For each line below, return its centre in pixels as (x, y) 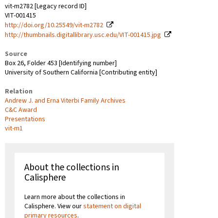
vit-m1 (14, 128)
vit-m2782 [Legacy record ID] (46, 6)
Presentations (25, 119)
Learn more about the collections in (75, 197)
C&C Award (21, 110)
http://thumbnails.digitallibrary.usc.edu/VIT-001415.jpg (83, 35)
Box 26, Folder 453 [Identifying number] (61, 63)
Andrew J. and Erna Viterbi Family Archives (65, 100)
